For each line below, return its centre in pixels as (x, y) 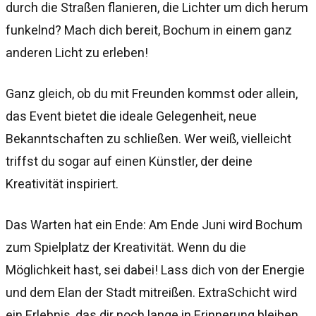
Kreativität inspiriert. (62, 183)
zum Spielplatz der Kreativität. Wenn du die (126, 248)
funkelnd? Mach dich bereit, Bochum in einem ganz (149, 30)
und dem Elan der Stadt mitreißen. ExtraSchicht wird (151, 293)
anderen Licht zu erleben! (77, 52)
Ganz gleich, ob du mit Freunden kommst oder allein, (152, 93)
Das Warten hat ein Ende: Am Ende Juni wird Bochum (154, 225)
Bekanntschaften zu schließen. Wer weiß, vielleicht (148, 138)
